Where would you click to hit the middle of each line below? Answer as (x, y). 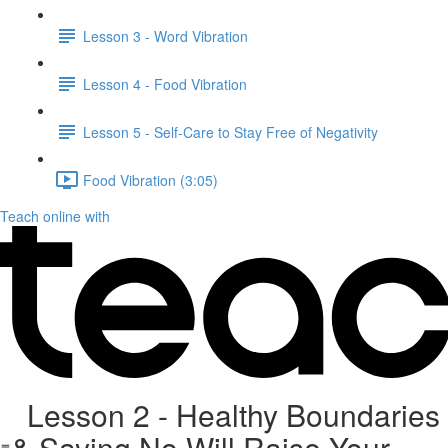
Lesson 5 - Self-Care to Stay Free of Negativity (230, 131)
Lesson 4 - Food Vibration (165, 83)
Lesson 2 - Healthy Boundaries (226, 414)
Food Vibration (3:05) (150, 179)
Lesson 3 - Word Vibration (165, 35)
